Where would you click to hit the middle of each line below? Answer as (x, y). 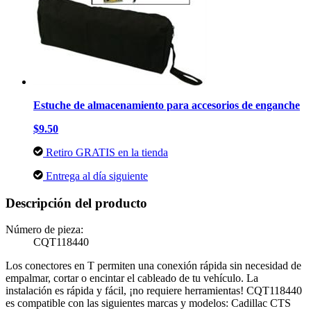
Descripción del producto (76, 203)
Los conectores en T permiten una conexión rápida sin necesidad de (153, 266)
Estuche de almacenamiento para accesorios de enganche (167, 105)
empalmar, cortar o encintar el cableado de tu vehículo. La (132, 278)
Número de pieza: (44, 230)
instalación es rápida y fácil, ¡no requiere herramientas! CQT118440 (154, 291)
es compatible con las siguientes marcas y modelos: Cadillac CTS (148, 303)
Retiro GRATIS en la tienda (106, 152)
